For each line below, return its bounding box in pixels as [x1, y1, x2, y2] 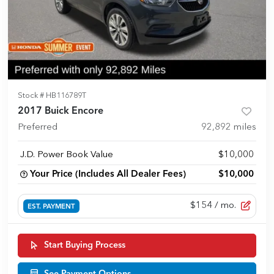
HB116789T [46, 92, 86, 100]
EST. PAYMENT [28, 202, 75, 210]
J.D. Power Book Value [20, 150, 113, 160]
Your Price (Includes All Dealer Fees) [30, 169, 186, 179]
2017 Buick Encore [18, 106, 103, 116]
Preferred [18, 123, 57, 132]
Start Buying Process [44, 241, 125, 250]
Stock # [18, 92, 46, 100]
